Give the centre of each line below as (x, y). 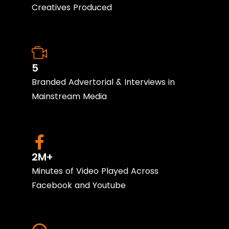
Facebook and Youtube (79, 186)
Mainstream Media (70, 97)
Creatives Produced (72, 8)
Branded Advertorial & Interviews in (104, 82)
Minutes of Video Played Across (95, 171)
